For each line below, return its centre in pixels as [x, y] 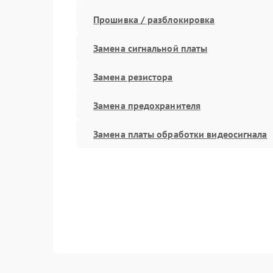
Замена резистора [133, 76]
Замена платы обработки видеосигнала [180, 134]
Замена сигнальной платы [151, 48]
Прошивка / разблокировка [154, 19]
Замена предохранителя [147, 105]
